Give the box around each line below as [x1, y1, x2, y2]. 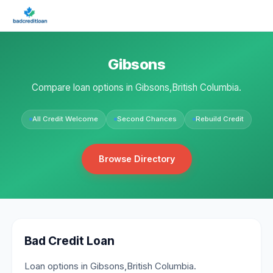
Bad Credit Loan [24, 233, 115, 248]
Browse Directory [98, 153, 175, 164]
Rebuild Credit [196, 115, 244, 124]
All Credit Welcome [32, 115, 98, 124]
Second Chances [117, 115, 177, 124]
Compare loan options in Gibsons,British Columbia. [32, 81, 241, 93]
